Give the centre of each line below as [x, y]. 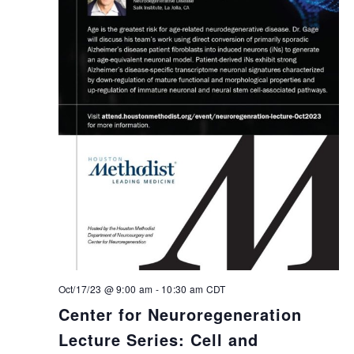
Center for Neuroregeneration [180, 314]
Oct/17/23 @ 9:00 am [105, 289]
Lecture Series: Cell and [158, 340]
